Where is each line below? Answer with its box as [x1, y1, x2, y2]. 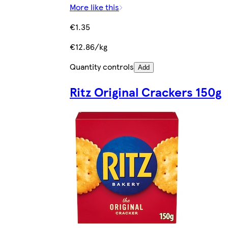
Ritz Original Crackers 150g [70, 83, 221, 101]
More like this [70, 1, 119, 13]
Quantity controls [70, 61, 134, 73]
